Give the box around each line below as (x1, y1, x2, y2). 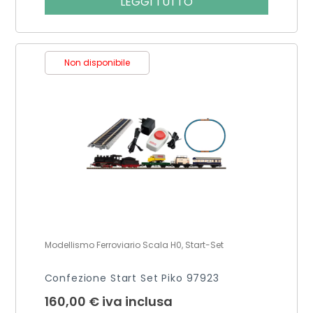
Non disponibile (64, 56, 130, 68)
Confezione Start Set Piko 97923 (44, 270, 219, 285)
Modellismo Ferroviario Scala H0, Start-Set (44, 238, 224, 251)
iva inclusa (101, 292, 173, 310)
